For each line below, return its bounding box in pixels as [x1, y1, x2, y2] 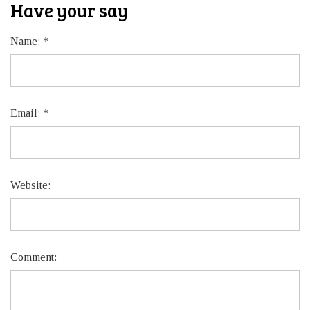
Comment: [10, 250, 57, 263]
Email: [10, 107, 43, 119]
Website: [10, 179, 51, 191]
